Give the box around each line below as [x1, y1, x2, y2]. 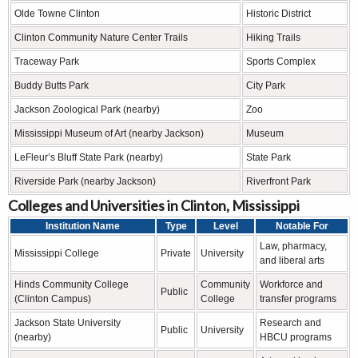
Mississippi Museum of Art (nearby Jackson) [14, 127, 204, 139]
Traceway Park [14, 55, 79, 67]
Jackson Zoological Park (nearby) [14, 103, 160, 115]
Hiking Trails [246, 31, 300, 43]
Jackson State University [14, 316, 121, 328]
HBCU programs [260, 331, 332, 343]
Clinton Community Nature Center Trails [14, 31, 188, 43]
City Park [246, 79, 285, 91]
